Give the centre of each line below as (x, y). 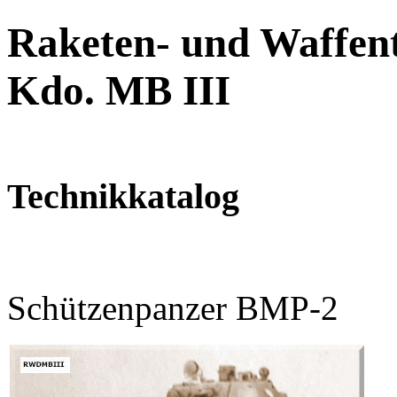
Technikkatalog (123, 196)
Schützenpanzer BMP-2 (173, 307)
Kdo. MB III (119, 91)
